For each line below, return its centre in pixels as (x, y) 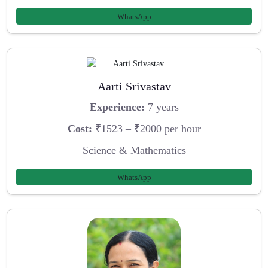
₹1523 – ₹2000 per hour (146, 129)
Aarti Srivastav (134, 86)
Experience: (117, 107)
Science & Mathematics (134, 150)
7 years (162, 107)
